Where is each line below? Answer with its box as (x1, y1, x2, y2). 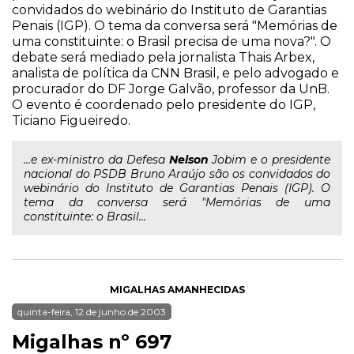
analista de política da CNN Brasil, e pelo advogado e (12, 66, 339, 81)
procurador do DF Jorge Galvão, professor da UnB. (12, 81, 330, 96)
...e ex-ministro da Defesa (24, 153, 169, 167)
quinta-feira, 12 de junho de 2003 (17, 306, 166, 318)
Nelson (168, 153, 209, 167)
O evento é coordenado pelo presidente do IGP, (12, 97, 315, 112)
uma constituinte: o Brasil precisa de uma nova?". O (12, 34, 331, 49)
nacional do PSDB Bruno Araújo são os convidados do (24, 167, 330, 181)
